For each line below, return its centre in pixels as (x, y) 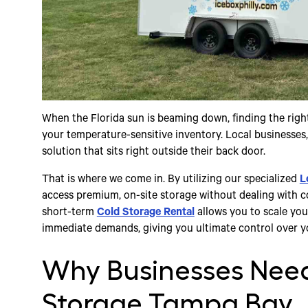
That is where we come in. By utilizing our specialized (170, 180)
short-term (69, 213)
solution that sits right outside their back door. (153, 153)
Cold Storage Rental (145, 213)
